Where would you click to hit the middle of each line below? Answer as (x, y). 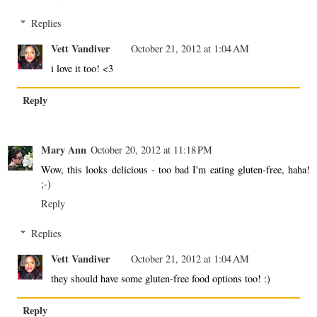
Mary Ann (64, 150)
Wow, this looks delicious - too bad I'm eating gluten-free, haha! (175, 170)
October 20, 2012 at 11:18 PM (151, 150)
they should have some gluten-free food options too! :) (161, 278)
